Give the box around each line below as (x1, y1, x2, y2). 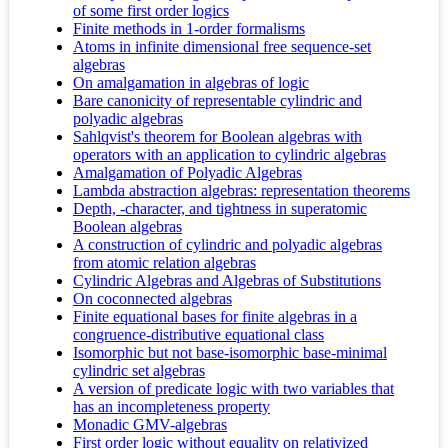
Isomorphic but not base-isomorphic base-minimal (73, 343, 387, 361)
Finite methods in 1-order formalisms (73, 19, 305, 37)
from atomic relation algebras (73, 253, 256, 271)
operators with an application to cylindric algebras (73, 145, 386, 163)
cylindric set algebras (73, 361, 205, 379)
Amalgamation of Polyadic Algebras (73, 163, 302, 181)
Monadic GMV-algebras (73, 415, 227, 433)
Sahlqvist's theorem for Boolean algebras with (73, 127, 362, 145)
